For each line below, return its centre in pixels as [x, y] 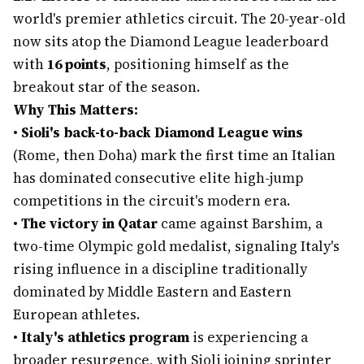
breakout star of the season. [106, 87]
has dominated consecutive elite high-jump [158, 178]
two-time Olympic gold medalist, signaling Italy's [176, 246]
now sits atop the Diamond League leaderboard [171, 41]
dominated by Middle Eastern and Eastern [152, 292]
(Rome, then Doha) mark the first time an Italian [174, 155]
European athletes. [76, 314]
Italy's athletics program [105, 337]
